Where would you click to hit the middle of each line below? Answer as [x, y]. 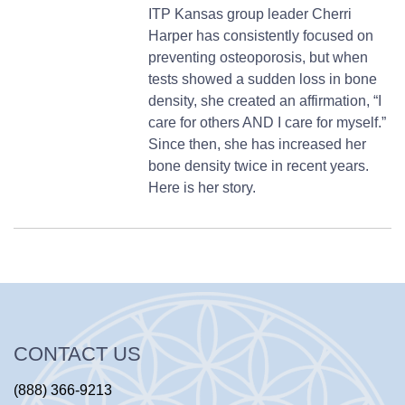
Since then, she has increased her [258, 144]
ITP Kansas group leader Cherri [250, 14]
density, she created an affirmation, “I [265, 100]
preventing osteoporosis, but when [259, 57]
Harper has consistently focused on [261, 35]
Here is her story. [202, 187]
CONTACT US [77, 353]
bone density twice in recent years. [259, 165]
